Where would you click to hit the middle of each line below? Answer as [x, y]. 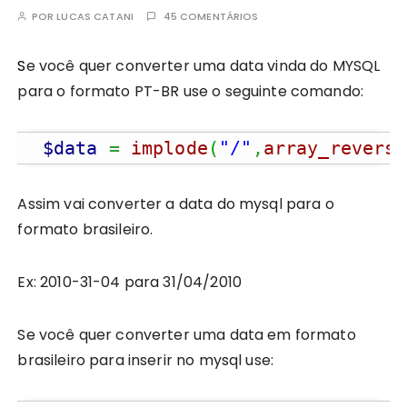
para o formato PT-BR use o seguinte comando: [191, 91]
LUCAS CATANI [95, 16]
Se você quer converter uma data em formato [187, 334]
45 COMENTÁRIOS [211, 16]
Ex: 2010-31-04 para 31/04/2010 [129, 282]
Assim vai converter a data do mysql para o [176, 203]
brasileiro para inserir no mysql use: [146, 360]
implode [169, 148]
